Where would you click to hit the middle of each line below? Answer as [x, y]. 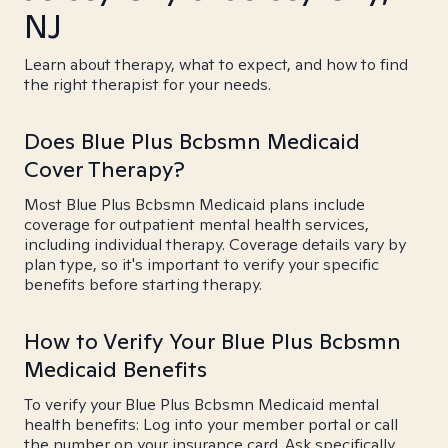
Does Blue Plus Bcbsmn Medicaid [192, 141]
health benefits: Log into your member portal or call [211, 424]
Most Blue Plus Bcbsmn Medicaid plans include [194, 204]
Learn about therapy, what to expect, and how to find [216, 64]
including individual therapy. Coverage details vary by [215, 244]
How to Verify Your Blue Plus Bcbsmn [212, 341]
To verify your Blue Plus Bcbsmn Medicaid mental [201, 404]
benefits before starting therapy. [143, 284]
